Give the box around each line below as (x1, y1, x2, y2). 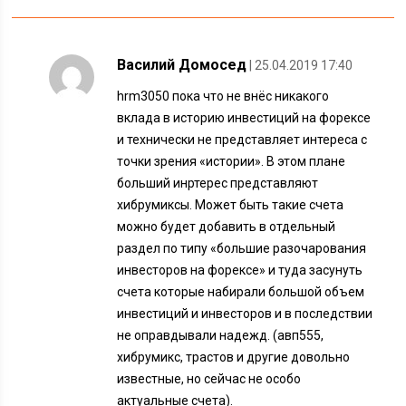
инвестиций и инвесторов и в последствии (117, 306, 373, 321)
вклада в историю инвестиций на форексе (117, 111, 372, 125)
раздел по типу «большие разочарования (117, 241, 367, 256)
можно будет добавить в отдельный (117, 219, 336, 234)
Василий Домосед (117, 56, 247, 73)
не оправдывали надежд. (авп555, (117, 328, 324, 343)
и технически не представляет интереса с (117, 132, 368, 147)
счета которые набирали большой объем (117, 285, 365, 299)
